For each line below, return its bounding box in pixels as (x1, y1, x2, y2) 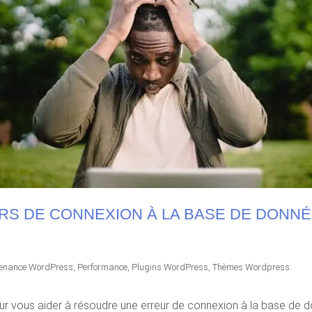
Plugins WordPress (132, 262, 208, 272)
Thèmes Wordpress (212, 262, 290, 272)
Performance (77, 262, 127, 272)
